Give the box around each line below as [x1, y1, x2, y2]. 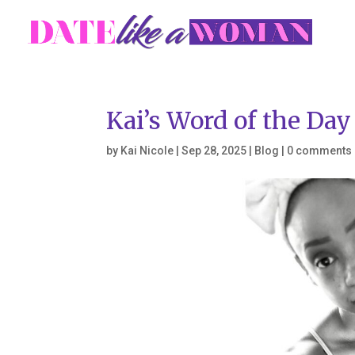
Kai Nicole [120, 144, 174, 157]
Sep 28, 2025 [181, 144, 247, 157]
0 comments [287, 144, 353, 157]
